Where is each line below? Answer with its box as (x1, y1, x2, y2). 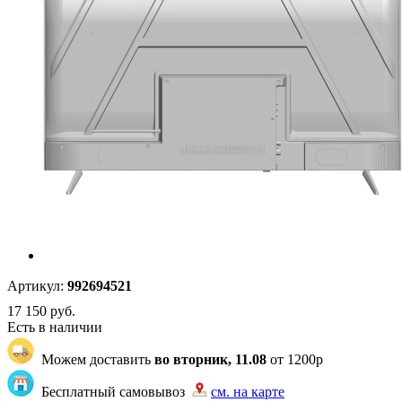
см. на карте (211, 384, 284, 399)
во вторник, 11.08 (154, 352, 267, 367)
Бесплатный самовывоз (34, 384, 192, 399)
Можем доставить (34, 352, 154, 367)
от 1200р (267, 352, 323, 367)
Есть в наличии (7, 319, 102, 335)
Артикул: (7, 278, 64, 293)
